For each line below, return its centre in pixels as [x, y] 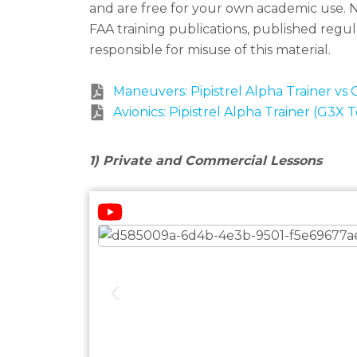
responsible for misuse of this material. [212, 50]
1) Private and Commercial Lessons [206, 160]
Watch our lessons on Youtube [233, 212]
